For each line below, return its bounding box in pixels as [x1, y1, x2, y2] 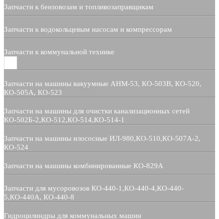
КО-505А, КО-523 [4, 88, 62, 97]
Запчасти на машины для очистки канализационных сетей [4, 107, 190, 115]
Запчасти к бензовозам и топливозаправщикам [4, 3, 153, 11]
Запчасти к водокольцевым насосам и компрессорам [4, 25, 172, 34]
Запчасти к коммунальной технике [4, 48, 114, 56]
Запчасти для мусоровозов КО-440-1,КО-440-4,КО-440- [4, 184, 184, 193]
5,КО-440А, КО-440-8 [4, 193, 74, 201]
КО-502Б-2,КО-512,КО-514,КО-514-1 [4, 116, 125, 124]
